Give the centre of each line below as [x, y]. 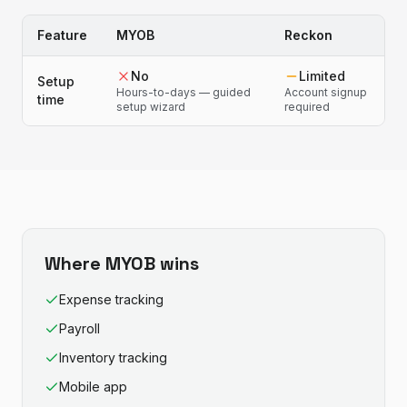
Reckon [308, 35]
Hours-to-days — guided [184, 92]
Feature [62, 35]
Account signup [326, 92]
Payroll [79, 328]
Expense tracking [111, 299]
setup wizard [151, 107]
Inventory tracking [113, 357]
